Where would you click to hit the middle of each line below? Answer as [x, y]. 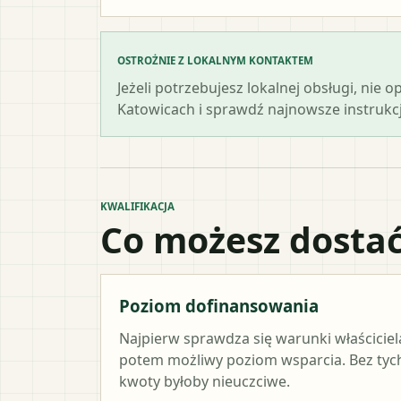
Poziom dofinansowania [219, 305]
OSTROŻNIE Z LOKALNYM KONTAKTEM [215, 60]
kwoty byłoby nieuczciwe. [205, 381]
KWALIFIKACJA [137, 206]
